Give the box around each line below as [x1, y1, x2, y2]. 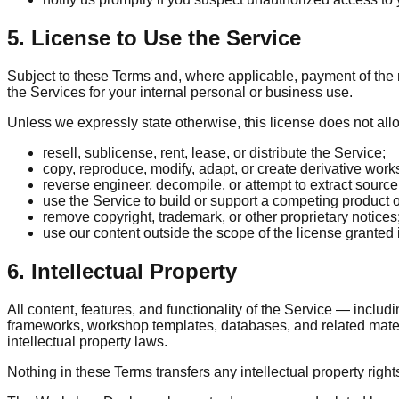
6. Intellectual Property [7, 258, 237, 283]
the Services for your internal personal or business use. [7, 84, 353, 100]
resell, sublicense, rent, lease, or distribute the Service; [43, 144, 386, 160]
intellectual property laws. [7, 333, 167, 349]
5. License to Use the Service [7, 25, 301, 50]
